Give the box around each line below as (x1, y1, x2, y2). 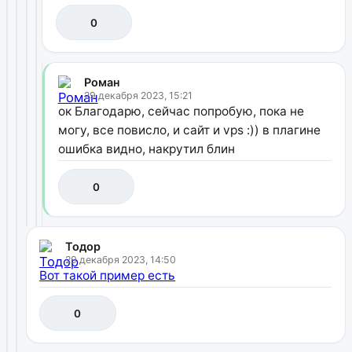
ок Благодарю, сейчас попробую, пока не (57, 103, 304, 119)
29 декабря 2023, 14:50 (65, 253, 177, 266)
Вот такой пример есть (39, 267, 176, 283)
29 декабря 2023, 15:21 (83, 89, 192, 101)
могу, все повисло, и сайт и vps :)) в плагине (57, 122, 321, 137)
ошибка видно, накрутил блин (57, 141, 235, 156)
